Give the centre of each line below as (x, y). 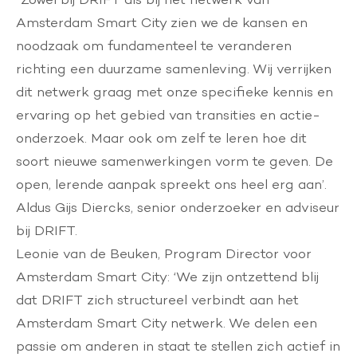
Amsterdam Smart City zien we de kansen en (162, 22)
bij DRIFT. (47, 230)
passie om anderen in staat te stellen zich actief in (178, 346)
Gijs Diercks (93, 207)
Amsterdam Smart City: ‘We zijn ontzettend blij (167, 277)
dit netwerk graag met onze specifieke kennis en (175, 92)
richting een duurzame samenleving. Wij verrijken (174, 69)
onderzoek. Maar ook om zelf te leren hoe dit (161, 138)
